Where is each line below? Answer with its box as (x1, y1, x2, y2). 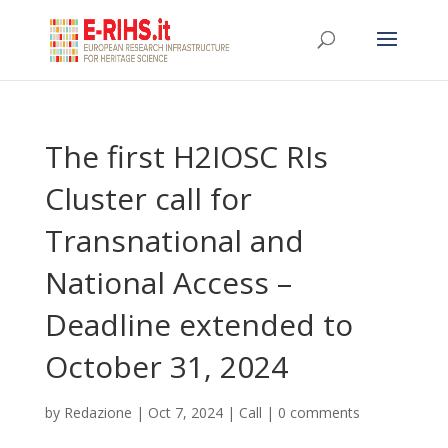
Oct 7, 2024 (147, 403, 223, 422)
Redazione (63, 403, 132, 422)
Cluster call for (44, 178, 252, 219)
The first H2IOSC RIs (44, 136, 328, 177)
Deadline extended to (44, 304, 353, 345)
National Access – (44, 262, 292, 303)
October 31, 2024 (44, 346, 288, 387)
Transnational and (44, 220, 304, 261)
